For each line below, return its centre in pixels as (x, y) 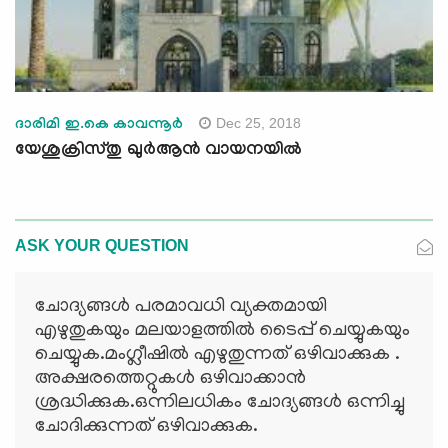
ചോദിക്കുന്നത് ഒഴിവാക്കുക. (146, 427)
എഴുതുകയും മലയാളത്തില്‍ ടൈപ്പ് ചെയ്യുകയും (222, 331)
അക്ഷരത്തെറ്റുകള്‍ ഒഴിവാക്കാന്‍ (170, 379)
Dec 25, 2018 (258, 123)
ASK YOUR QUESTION (102, 246)
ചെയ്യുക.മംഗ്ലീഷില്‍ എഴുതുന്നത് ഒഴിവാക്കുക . (217, 355)
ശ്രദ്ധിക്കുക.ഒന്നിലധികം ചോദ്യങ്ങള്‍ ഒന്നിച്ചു (220, 403)
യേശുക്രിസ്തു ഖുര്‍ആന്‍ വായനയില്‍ (158, 152)
